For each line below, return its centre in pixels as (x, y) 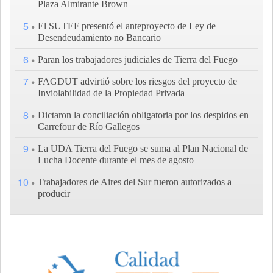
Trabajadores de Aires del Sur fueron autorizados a (135, 182)
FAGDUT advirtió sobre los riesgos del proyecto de (137, 82)
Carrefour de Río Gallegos (89, 127)
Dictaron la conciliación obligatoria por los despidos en (143, 115)
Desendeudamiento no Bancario (99, 38)
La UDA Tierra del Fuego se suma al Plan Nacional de (143, 149)
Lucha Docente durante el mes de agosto (116, 160)
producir (54, 194)
